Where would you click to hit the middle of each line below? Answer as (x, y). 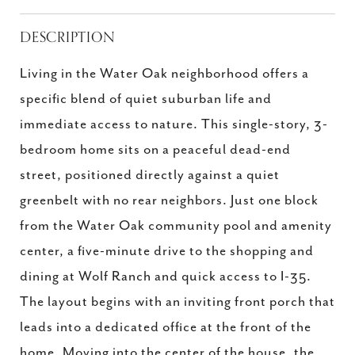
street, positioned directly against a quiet (150, 175)
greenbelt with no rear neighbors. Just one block (169, 200)
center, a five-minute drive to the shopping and (167, 251)
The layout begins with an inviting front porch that (177, 302)
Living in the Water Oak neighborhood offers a (164, 74)
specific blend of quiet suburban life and (146, 99)
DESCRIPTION (68, 37)
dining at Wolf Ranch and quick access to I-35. (166, 277)
